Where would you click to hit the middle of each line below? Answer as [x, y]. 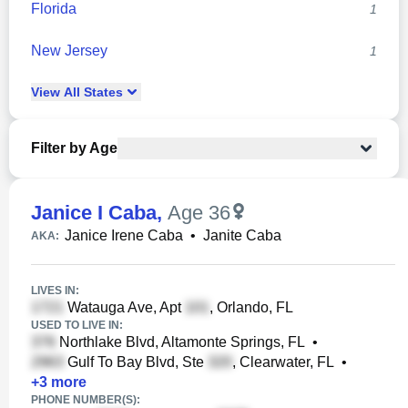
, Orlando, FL [251, 307]
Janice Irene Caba [124, 235]
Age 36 [199, 213]
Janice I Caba [94, 213]
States [102, 92]
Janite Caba [242, 235]
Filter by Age [74, 148]
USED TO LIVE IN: [77, 325]
